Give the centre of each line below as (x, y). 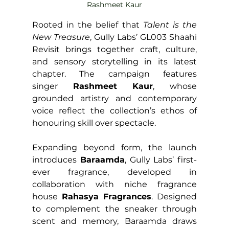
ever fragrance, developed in (114, 172)
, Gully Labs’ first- (161, 159)
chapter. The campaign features (114, 74)
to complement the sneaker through (114, 209)
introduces (56, 159)
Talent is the (170, 25)
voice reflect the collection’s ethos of (114, 110)
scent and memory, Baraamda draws (114, 221)
